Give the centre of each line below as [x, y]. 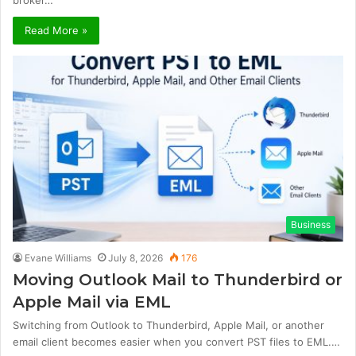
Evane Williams [58, 258]
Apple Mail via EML [92, 302]
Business [311, 225]
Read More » [56, 30]
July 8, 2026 [135, 258]
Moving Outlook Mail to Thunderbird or [178, 280]
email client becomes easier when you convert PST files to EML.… [176, 342]
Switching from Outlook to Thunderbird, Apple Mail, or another [168, 325]
